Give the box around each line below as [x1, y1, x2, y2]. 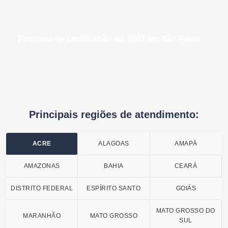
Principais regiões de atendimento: [29, 109, 199, 121]
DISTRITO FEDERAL [11, 185, 73, 192]
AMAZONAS [23, 162, 60, 170]
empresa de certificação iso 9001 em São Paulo [24, 35, 201, 44]
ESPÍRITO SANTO [87, 185, 141, 192]
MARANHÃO [23, 212, 61, 219]
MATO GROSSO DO [156, 207, 215, 215]
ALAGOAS [98, 140, 129, 148]
